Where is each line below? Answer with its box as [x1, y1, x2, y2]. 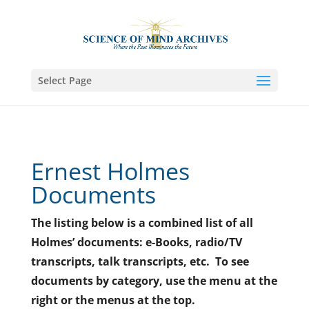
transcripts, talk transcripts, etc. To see [30, 254, 249, 269]
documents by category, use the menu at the [30, 273, 277, 288]
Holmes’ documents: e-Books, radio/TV [30, 235, 242, 250]
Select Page [37, 74, 92, 87]
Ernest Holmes [30, 155, 190, 187]
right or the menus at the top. [30, 292, 195, 308]
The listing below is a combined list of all [30, 215, 253, 230]
